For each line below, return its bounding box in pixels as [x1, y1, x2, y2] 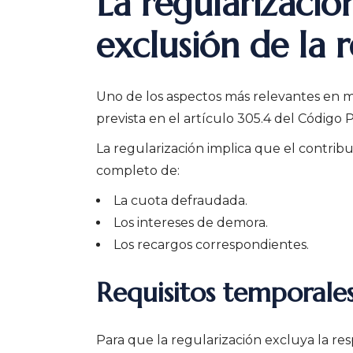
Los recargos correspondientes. [113, 236, 309, 252]
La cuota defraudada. [113, 192, 247, 208]
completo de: [96, 162, 180, 178]
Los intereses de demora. [113, 214, 268, 230]
